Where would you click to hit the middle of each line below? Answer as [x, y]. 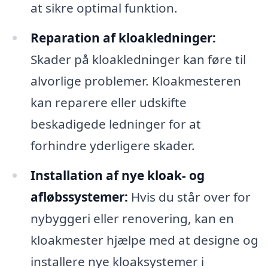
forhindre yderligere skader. [112, 145]
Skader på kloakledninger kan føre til [138, 59]
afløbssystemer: [79, 197]
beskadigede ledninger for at [115, 124]
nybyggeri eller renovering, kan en [132, 218]
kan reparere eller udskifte [108, 102]
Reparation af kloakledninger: [123, 37]
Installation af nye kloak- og [117, 175]
